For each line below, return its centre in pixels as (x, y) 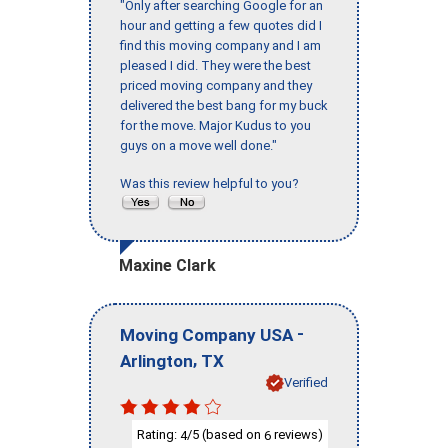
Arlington (156, 360)
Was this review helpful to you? (212, 184)
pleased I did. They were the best (215, 66)
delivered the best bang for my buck (224, 106)
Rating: (158, 434)
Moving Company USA (206, 334)
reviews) (297, 434)
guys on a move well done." (198, 146)
